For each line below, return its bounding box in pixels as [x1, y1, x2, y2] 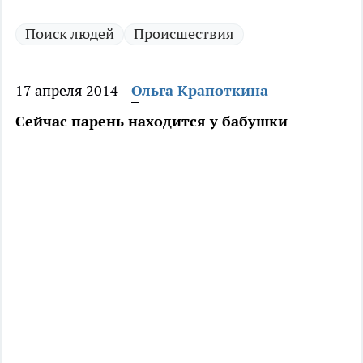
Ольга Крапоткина [131, 81, 268, 100]
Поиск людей [25, 24, 114, 44]
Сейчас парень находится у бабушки [15, 112, 288, 131]
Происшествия [134, 24, 234, 44]
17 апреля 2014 [15, 81, 118, 100]
